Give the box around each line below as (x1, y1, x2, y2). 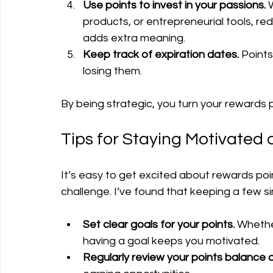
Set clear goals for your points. (83, 219, 235, 231)
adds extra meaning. (83, 32, 185, 44)
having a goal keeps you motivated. (83, 235, 260, 247)
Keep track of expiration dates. (83, 49, 239, 61)
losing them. (83, 65, 142, 77)
